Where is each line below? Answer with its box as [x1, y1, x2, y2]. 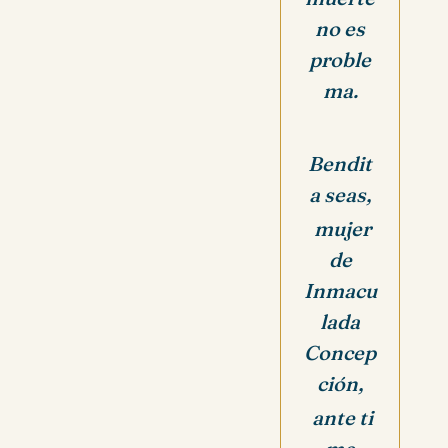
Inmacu [303, 277, 377, 303]
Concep [304, 339, 376, 365]
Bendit [308, 151, 372, 176]
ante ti [307, 404, 373, 430]
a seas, [309, 182, 371, 207]
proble [309, 47, 371, 73]
